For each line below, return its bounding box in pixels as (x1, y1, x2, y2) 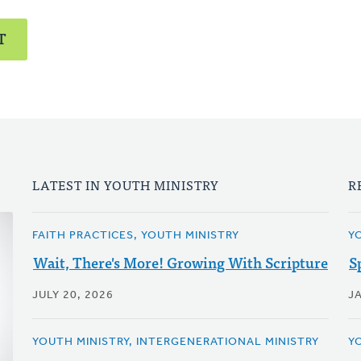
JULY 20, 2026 (31, 289, 114, 301)
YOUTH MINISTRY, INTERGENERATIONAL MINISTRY (31, 336, 319, 348)
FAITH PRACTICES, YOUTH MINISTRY (31, 230, 239, 242)
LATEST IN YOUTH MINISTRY (31, 174, 219, 195)
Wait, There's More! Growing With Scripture (32, 251, 328, 274)
